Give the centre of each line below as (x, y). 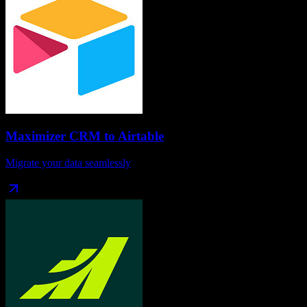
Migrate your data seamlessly (68, 163)
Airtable (141, 136)
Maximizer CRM (53, 136)
